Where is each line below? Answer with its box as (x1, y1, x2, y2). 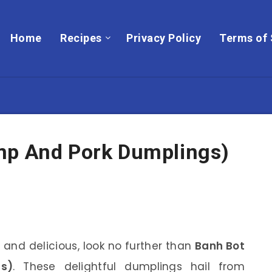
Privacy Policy (126, 32, 202, 44)
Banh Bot (195, 239, 245, 253)
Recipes (60, 32, 102, 44)
